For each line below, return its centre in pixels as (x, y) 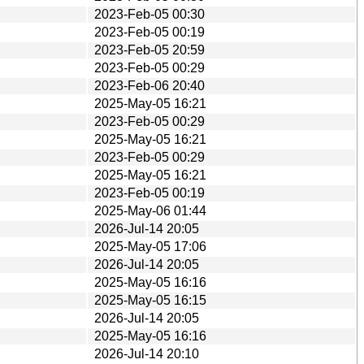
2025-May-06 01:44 (150, 210)
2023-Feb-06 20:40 (149, 85)
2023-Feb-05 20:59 (149, 50)
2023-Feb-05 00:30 (149, 14)
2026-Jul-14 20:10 (147, 353)
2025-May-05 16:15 (150, 300)
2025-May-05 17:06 (150, 246)
